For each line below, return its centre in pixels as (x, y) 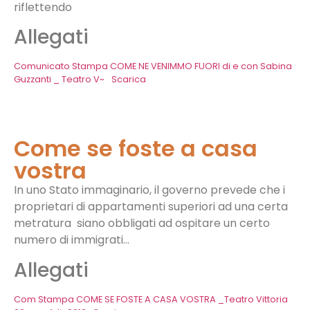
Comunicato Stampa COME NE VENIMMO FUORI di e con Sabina (153, 66)
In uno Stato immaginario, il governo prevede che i (149, 190)
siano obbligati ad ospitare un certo (173, 224)
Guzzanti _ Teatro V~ (59, 80)
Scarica (128, 80)
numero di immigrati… (72, 240)
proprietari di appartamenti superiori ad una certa (151, 207)
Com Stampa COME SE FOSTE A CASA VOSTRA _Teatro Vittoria (151, 299)
